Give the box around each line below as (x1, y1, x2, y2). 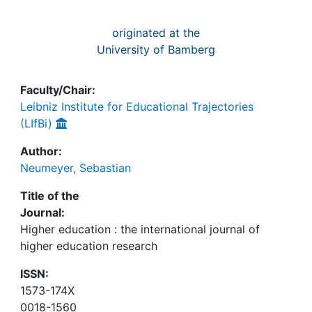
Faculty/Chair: (20, 83, 95, 97)
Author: (20, 144, 62, 158)
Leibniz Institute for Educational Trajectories (20, 100, 253, 114)
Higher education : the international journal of (20, 222, 260, 236)
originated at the (112, 26, 200, 40)
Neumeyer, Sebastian (20, 161, 131, 175)
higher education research (20, 239, 157, 253)
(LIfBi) (20, 116, 52, 130)
